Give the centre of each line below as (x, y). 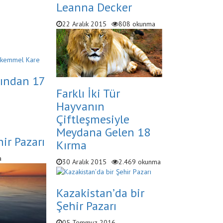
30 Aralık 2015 (84, 162)
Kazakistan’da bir (100, 193)
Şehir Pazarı (86, 206)
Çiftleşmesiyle (93, 119)
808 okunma (137, 24)
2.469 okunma (139, 162)
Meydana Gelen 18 (103, 132)
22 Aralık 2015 (84, 24)
